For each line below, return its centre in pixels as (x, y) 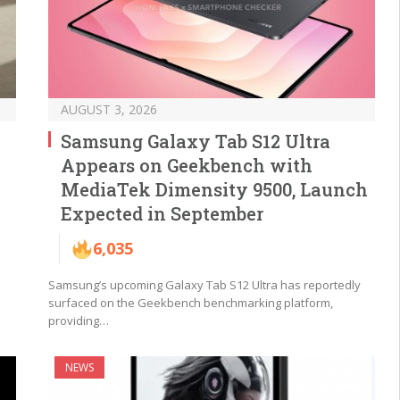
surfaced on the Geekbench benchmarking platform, (191, 303)
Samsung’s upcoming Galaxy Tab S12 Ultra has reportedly (204, 285)
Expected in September (162, 214)
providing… (79, 321)
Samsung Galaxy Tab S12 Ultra (196, 142)
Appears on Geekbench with (187, 166)
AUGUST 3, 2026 (109, 110)
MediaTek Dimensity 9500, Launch (214, 190)
